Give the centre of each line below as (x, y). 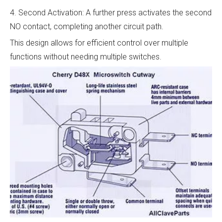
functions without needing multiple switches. (86, 57)
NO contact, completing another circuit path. (87, 27)
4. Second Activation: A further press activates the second (111, 13)
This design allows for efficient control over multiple (99, 43)
